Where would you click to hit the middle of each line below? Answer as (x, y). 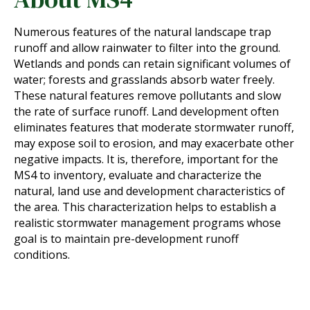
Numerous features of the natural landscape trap (143, 32)
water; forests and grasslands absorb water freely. (144, 80)
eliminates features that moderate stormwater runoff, (154, 128)
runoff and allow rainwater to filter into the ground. (147, 48)
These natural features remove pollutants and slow (147, 96)
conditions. (42, 255)
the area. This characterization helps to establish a (145, 207)
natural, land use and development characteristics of (149, 191)
